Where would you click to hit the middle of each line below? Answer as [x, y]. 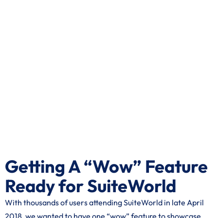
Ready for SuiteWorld [91, 186]
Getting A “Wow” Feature [106, 166]
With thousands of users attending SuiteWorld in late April [104, 202]
